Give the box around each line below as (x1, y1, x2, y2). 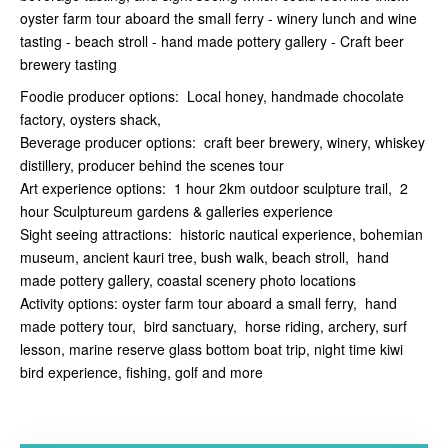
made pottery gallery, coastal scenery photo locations (20, 270, 356, 291)
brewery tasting (20, 54, 117, 75)
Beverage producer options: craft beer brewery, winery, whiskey (20, 132, 425, 153)
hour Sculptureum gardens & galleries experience (20, 201, 333, 222)
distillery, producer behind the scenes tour (20, 155, 284, 176)
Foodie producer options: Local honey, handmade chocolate (20, 86, 404, 107)
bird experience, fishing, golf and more (20, 362, 263, 383)
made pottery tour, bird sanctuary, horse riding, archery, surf (20, 316, 407, 337)
